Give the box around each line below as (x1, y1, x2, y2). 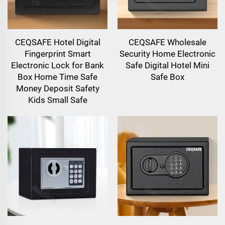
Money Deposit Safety (16, 83, 99, 93)
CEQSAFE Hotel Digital (15, 37, 100, 47)
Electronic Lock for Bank (11, 60, 104, 70)
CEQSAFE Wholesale (129, 37, 206, 47)
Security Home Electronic (120, 48, 215, 59)
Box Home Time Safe (18, 71, 97, 82)
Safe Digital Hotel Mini (126, 60, 209, 70)
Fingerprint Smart (24, 48, 91, 59)
